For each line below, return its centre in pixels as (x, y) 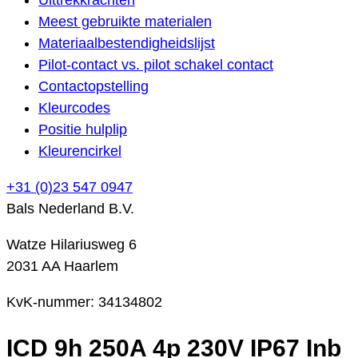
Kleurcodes (74, 107)
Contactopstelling (93, 86)
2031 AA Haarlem (62, 266)
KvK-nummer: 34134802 (84, 302)
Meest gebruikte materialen (125, 21)
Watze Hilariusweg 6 (72, 244)
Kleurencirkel (80, 151)
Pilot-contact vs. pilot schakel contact (156, 64)
